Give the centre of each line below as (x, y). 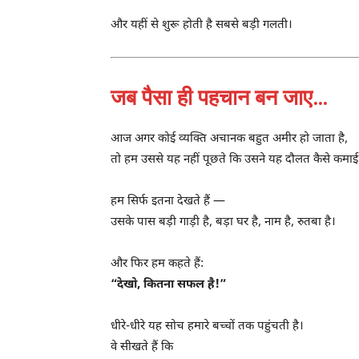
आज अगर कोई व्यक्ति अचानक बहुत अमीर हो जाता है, (229, 139)
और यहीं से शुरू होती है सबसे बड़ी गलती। (202, 25)
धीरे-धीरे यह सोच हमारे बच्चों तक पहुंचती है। (207, 326)
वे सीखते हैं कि (142, 347)
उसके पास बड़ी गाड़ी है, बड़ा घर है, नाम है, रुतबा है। (223, 222)
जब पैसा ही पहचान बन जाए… (219, 97)
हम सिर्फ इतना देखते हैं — (168, 201)
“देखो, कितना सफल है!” (168, 284)
